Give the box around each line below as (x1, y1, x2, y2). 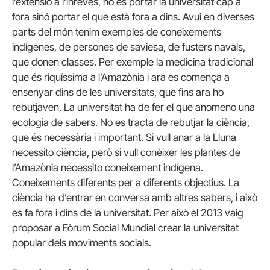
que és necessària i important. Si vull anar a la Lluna (12, 131, 236, 143)
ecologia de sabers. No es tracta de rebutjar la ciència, (12, 116, 250, 128)
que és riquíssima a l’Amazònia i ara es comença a (12, 71, 230, 83)
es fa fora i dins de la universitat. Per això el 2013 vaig (12, 206, 243, 219)
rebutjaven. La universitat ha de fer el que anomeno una (12, 101, 255, 113)
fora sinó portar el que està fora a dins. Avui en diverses (12, 10, 254, 23)
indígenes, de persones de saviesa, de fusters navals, (12, 40, 245, 53)
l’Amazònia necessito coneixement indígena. (12, 161, 203, 174)
